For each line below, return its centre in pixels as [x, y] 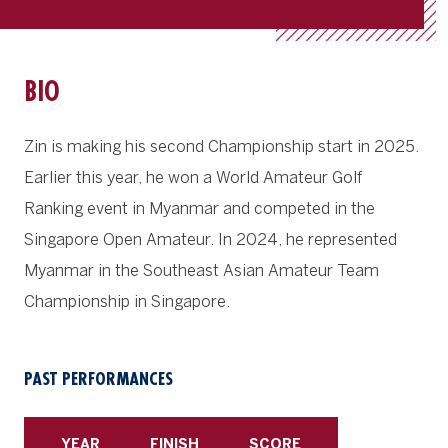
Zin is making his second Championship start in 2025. [221, 146]
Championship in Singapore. [131, 301]
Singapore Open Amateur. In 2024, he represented [210, 239]
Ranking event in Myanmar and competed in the [199, 208]
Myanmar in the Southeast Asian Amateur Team [201, 270]
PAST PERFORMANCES [98, 378]
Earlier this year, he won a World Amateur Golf [193, 177]
